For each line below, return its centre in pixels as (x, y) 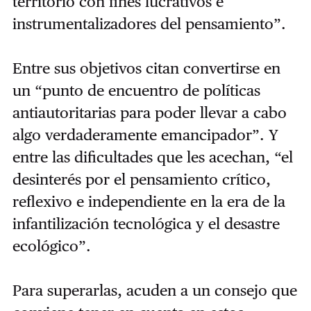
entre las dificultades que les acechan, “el (152, 157)
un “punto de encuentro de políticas (136, 90)
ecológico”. (51, 245)
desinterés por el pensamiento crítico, (141, 179)
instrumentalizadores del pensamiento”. (149, 23)
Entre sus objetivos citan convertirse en (146, 68)
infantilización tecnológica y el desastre (146, 223)
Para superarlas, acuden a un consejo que (154, 290)
